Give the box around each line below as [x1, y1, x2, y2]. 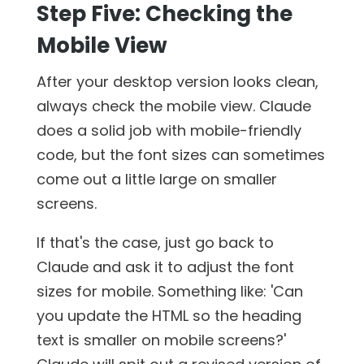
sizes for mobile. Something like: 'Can [36, 280, 303, 301]
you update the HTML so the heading [36, 305, 301, 326]
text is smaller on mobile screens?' [36, 329, 286, 350]
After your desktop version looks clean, [36, 71, 318, 92]
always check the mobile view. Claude [36, 95, 311, 116]
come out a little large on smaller [36, 168, 277, 189]
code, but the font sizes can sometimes [36, 144, 325, 165]
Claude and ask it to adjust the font [36, 256, 294, 277]
